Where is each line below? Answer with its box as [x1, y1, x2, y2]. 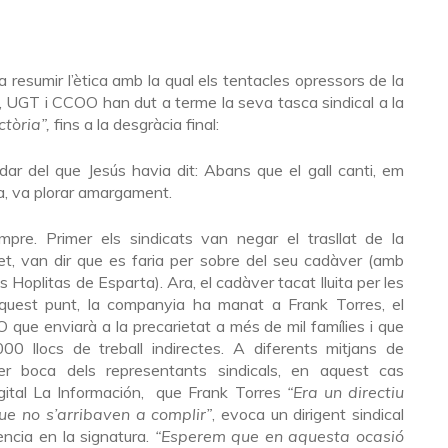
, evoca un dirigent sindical [212, 404, 405, 424]
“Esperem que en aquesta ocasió [154, 426, 405, 446]
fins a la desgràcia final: [50, 114, 219, 134]
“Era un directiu [286, 382, 405, 402]
